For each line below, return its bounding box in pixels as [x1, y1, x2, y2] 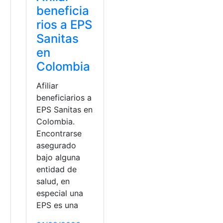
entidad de [36, 164, 77, 174]
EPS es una [36, 200, 79, 210]
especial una [36, 188, 84, 198]
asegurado [36, 140, 77, 150]
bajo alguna [36, 152, 81, 162]
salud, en [36, 176, 70, 186]
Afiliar [36, 80, 59, 91]
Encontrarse [36, 128, 82, 138]
